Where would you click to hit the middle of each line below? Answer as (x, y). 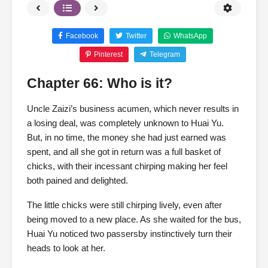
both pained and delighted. (77, 181)
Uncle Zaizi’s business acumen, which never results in (133, 109)
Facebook (82, 36)
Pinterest (108, 54)
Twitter (136, 36)
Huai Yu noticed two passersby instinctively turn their (130, 234)
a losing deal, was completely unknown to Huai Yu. (125, 123)
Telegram (165, 54)
